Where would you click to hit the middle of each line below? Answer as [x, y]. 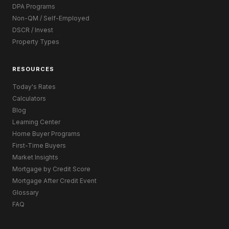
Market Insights [35, 157]
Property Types [36, 42]
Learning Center [36, 122]
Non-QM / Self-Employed [51, 18]
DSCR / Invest [33, 30]
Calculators [29, 98]
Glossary [26, 192]
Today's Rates [34, 86]
